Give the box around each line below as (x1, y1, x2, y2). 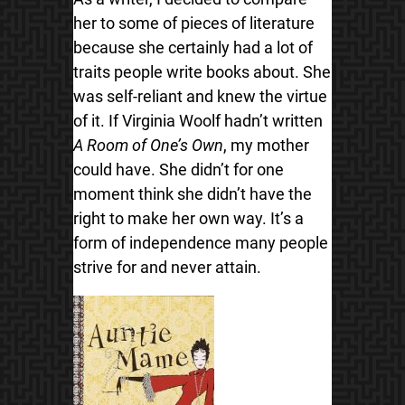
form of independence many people (72, 233, 328, 252)
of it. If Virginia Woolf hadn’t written (72, 111, 323, 130)
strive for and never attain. (72, 258, 261, 277)
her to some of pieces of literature (72, 14, 315, 33)
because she (72, 38, 168, 57)
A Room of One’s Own (72, 136, 223, 155)
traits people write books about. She (72, 62, 331, 81)
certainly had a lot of (167, 38, 313, 57)
